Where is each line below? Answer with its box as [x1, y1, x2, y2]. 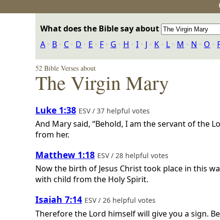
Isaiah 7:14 [35, 193, 82, 205]
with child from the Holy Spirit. [35, 174, 148, 185]
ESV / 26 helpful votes [84, 195, 158, 205]
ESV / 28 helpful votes [97, 150, 170, 160]
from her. [35, 129, 69, 140]
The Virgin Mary [35, 69, 169, 95]
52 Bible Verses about [35, 63, 96, 73]
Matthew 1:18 [35, 148, 95, 161]
